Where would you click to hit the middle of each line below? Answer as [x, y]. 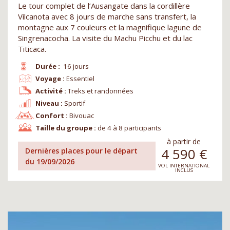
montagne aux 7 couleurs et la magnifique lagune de [110, 27]
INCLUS [184, 170]
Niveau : [49, 103]
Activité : [51, 91]
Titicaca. [32, 49]
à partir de [184, 142]
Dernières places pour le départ [82, 150]
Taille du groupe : [65, 128]
